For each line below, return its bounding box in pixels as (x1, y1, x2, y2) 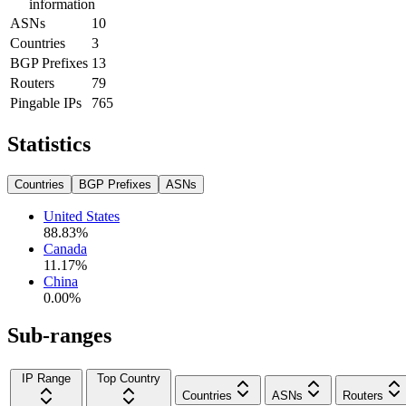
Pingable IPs (10, 94, 82, 111)
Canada (43, 240, 87, 256)
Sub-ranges (7, 324, 111, 348)
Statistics (7, 131, 91, 156)
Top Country (97, 372, 160, 386)
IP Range (22, 372, 71, 386)
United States (43, 208, 120, 224)
